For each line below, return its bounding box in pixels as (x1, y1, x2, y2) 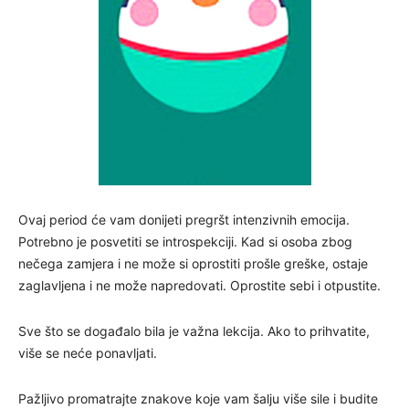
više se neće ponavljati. (18, 345, 157, 362)
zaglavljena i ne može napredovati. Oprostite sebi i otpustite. (18, 278, 381, 294)
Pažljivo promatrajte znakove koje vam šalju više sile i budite (18, 391, 378, 407)
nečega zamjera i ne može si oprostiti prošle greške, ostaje (18, 256, 368, 272)
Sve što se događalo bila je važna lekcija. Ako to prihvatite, (18, 323, 370, 340)
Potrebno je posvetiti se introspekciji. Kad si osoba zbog (18, 234, 352, 250)
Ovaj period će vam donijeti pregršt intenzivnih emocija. (18, 212, 350, 228)
